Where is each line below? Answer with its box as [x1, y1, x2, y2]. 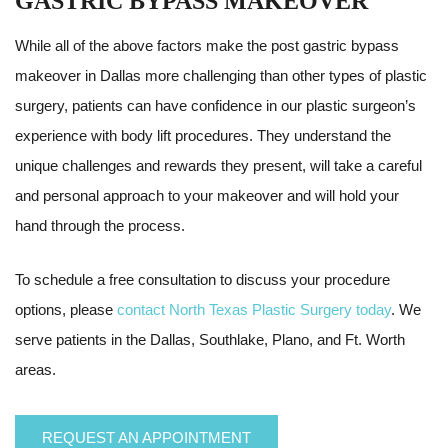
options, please [15, 301, 117, 318]
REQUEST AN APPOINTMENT [42, 429, 251, 446]
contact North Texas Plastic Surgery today [117, 301, 391, 318]
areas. [15, 361, 56, 378]
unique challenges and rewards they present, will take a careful [15, 157, 422, 174]
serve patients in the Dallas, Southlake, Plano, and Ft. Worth [15, 331, 405, 348]
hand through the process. [15, 217, 185, 234]
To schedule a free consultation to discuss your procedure [15, 271, 390, 288]
